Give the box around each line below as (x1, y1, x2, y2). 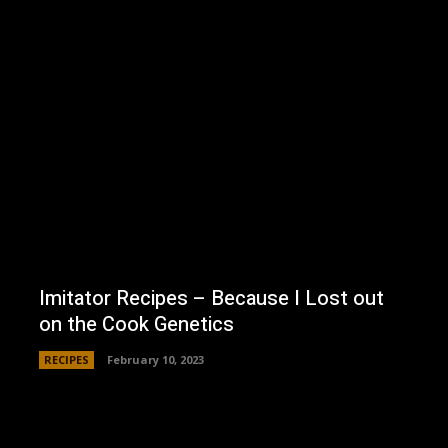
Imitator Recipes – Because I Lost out (38, 284, 384, 314)
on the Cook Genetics (38, 310, 234, 340)
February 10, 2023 (106, 352, 204, 368)
